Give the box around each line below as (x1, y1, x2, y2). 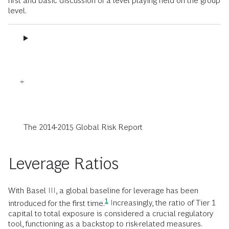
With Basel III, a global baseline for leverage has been (8, 186, 198, 195)
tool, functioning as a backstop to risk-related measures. (8, 219, 202, 228)
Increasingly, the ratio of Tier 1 (110, 198, 216, 208)
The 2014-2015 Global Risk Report (24, 123, 143, 132)
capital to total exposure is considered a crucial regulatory (8, 209, 213, 218)
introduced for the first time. (8, 198, 105, 208)
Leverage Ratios (8, 154, 119, 173)
